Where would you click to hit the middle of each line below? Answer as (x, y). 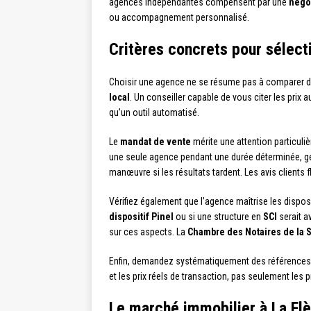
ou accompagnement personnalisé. (179, 17)
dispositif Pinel (141, 216)
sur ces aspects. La (148, 232)
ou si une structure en (218, 216)
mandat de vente (155, 141)
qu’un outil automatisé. (154, 112)
